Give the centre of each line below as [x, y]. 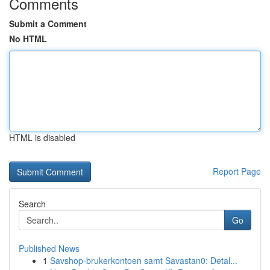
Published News [49, 248]
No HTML [28, 39]
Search [32, 204]
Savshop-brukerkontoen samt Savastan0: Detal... [144, 260]
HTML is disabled [42, 137]
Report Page [237, 171]
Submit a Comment [48, 24]
